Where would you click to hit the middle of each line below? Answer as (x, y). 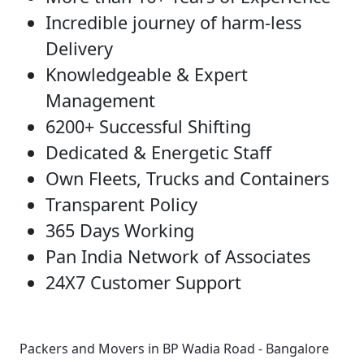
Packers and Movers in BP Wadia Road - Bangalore (174, 349)
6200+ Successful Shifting (148, 127)
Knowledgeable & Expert (147, 75)
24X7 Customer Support (143, 283)
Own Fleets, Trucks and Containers (187, 179)
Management (100, 101)
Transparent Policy (121, 205)
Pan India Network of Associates (178, 257)
